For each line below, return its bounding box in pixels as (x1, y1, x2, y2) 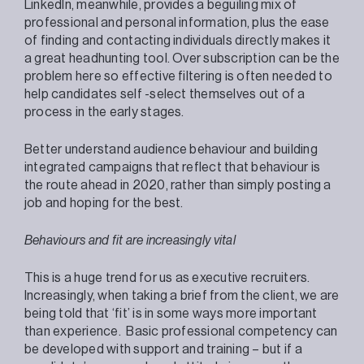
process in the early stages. (24, 105, 193, 119)
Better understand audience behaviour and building (24, 142, 318, 156)
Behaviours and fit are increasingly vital (24, 233, 236, 247)
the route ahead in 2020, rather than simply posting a (24, 178, 331, 192)
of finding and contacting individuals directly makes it (24, 33, 331, 47)
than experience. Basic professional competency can (24, 324, 338, 338)
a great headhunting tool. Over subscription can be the (24, 51, 340, 65)
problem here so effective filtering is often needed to (24, 69, 332, 83)
